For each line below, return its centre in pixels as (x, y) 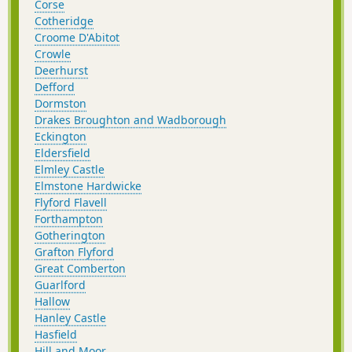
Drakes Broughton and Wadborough (130, 120)
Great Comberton (80, 269)
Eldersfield (62, 153)
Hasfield (56, 335)
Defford (55, 87)
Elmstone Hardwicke (88, 186)
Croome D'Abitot (77, 38)
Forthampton (69, 219)
